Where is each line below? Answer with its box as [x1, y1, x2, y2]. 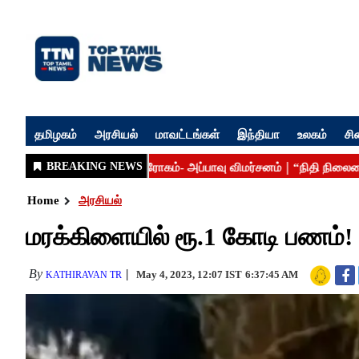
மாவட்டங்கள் [155, 126, 220, 142]
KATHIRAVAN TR [46, 269, 122, 280]
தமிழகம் [34, 126, 77, 142]
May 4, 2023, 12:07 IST [136, 268, 242, 280]
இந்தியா [237, 126, 280, 142]
